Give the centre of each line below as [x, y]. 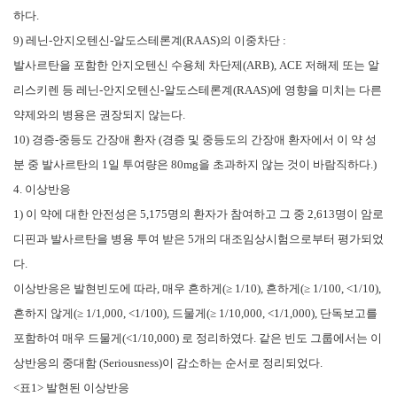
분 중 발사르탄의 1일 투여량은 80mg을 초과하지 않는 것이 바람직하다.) [195, 164]
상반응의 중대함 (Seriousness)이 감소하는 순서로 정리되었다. [168, 362]
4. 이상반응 [42, 189]
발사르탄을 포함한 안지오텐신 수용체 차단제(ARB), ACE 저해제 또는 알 [196, 65]
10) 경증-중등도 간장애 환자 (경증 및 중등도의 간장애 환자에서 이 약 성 [195, 139]
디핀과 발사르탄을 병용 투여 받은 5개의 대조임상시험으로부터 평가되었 [198, 238]
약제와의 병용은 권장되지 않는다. [99, 114]
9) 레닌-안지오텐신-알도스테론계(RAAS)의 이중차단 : [150, 40]
